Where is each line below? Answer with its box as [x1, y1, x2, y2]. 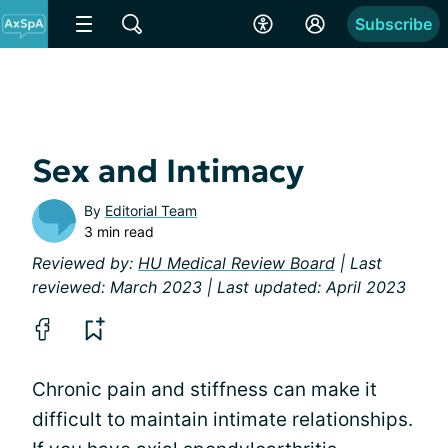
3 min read [84, 223, 154, 240]
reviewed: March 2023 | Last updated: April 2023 [32, 277, 406, 297]
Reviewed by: [32, 253, 138, 273]
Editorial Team [105, 202, 197, 219]
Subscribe [355, 14, 432, 34]
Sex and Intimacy [32, 151, 304, 191]
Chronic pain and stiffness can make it [32, 378, 377, 401]
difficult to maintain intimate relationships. [32, 408, 413, 431]
